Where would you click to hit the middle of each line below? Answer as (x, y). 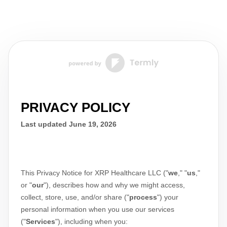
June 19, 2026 (93, 124)
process (143, 197)
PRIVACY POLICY (75, 107)
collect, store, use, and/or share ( (74, 197)
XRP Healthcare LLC (128, 173)
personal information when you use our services (98, 209)
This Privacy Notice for (58, 173)
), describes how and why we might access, (116, 185)
